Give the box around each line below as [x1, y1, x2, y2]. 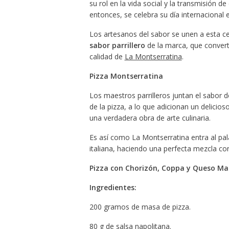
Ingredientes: [89, 182, 136, 192]
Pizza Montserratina [89, 71, 163, 81]
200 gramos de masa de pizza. [89, 201, 191, 212]
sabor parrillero [89, 40, 145, 50]
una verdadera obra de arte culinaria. [89, 112, 211, 123]
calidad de [89, 51, 125, 61]
